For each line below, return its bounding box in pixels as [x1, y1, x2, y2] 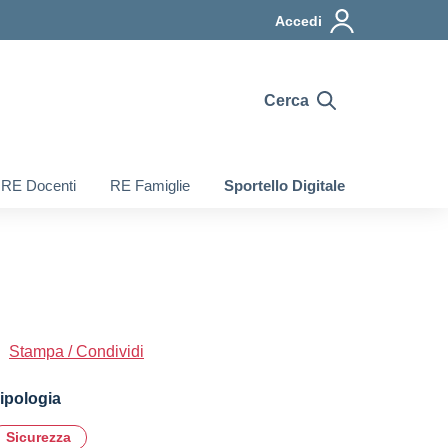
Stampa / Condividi [9, 343, 144, 360]
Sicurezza [6, 429, 71, 445]
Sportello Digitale [224, 177, 345, 194]
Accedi [275, 13, 322, 29]
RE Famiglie [110, 177, 190, 194]
